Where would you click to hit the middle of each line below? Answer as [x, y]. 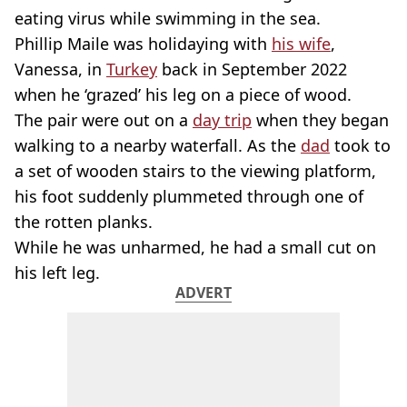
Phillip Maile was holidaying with [143, 44]
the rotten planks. [84, 222]
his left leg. [57, 273]
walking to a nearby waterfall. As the [158, 145]
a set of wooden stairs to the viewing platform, [195, 171]
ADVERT [203, 293]
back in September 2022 [252, 69]
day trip [222, 120]
